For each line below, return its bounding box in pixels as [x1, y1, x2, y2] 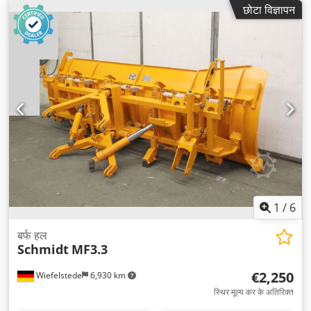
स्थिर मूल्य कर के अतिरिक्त [214, 286, 294, 298]
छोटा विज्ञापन [243, 1, 295, 17]
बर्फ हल [17, 228, 47, 243]
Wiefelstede [34, 269, 82, 281]
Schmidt [17, 241, 69, 258]
